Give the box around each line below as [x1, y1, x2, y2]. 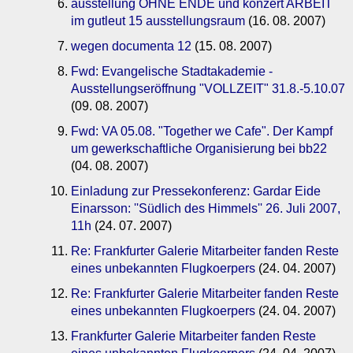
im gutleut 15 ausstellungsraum [71, 14, 245, 28]
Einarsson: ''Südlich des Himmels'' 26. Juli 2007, [71, 202, 340, 216]
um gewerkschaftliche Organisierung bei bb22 [71, 142, 327, 156]
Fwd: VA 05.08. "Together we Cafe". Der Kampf [71, 124, 333, 139]
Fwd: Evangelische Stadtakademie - [71, 65, 273, 79]
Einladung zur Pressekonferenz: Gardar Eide [71, 184, 321, 199]
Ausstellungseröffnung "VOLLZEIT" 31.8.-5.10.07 [71, 82, 345, 96]
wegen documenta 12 [71, 39, 191, 54]
